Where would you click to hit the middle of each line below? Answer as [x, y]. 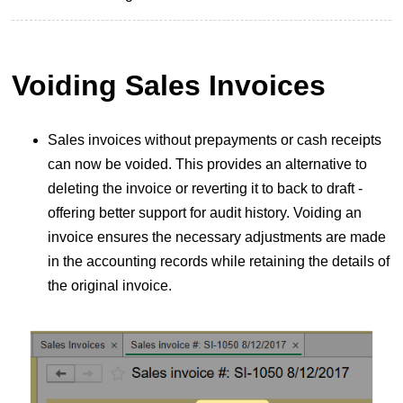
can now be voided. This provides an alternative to [207, 164]
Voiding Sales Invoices [168, 86]
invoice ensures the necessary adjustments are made [216, 237]
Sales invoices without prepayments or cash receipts [214, 139]
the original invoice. [109, 285]
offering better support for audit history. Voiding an [204, 212]
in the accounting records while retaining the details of [218, 261]
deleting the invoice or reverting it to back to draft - [205, 188]
